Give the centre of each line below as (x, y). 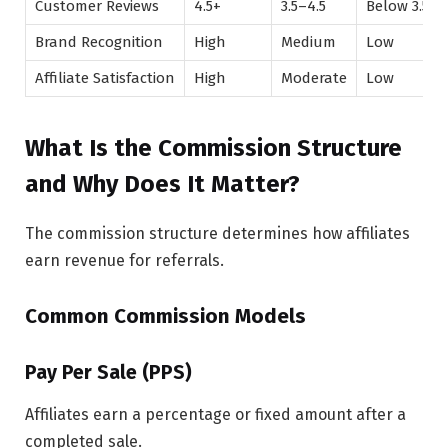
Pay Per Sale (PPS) (108, 372)
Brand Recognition (99, 41)
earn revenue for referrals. (124, 260)
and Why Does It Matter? (162, 183)
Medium (308, 41)
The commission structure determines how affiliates (217, 233)
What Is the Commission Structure (213, 147)
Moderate (314, 77)
